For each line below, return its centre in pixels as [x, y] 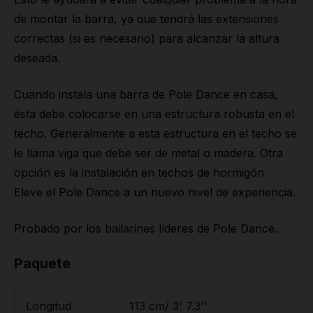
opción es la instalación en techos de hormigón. [140, 173]
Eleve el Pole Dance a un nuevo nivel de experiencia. [155, 192]
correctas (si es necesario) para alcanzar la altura [147, 38]
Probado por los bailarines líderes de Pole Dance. [146, 228]
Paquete [42, 263]
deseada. [37, 58]
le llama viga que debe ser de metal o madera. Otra [148, 153]
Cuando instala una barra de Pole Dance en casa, [146, 94]
